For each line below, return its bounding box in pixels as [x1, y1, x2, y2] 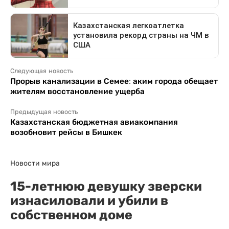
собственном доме [10, 207, 132, 222]
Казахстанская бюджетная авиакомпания [10, 117, 178, 126]
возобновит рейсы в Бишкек [10, 127, 122, 136]
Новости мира [10, 158, 60, 167]
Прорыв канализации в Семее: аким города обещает [10, 76, 218, 85]
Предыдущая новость [10, 108, 78, 116]
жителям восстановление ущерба [10, 86, 145, 96]
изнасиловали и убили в [10, 192, 168, 208]
